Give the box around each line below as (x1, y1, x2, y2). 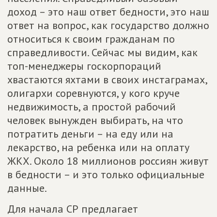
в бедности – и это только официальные (7, 168, 204, 181)
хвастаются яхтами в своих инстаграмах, (7, 73, 207, 86)
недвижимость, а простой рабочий (7, 100, 176, 113)
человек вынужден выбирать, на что (7, 113, 183, 127)
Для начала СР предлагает (7, 202, 138, 216)
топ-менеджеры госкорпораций (7, 59, 161, 73)
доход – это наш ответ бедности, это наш (7, 5, 209, 18)
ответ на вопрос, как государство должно (7, 18, 209, 32)
